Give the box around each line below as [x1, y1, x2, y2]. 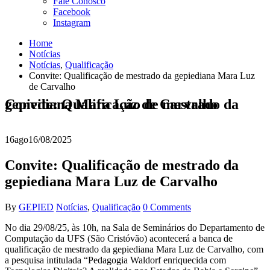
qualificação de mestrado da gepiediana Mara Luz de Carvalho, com [5, 243, 263, 254]
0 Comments [143, 201, 191, 212]
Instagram [53, 17, 90, 28]
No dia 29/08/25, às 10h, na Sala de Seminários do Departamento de [5, 222, 265, 233]
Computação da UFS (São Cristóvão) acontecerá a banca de [5, 233, 233, 243]
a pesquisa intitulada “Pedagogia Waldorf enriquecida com [5, 254, 226, 265]
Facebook [53, 7, 90, 17]
